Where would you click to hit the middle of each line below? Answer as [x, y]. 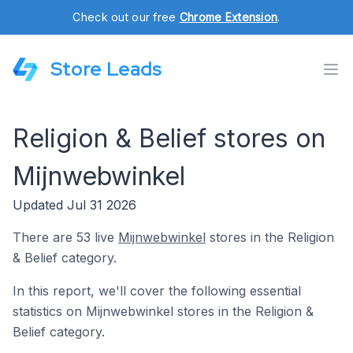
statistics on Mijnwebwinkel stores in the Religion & [163, 311]
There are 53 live [65, 237]
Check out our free [126, 17]
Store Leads [106, 69]
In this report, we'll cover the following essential [157, 291]
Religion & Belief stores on [169, 138]
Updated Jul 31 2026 [74, 205]
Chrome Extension [229, 17]
